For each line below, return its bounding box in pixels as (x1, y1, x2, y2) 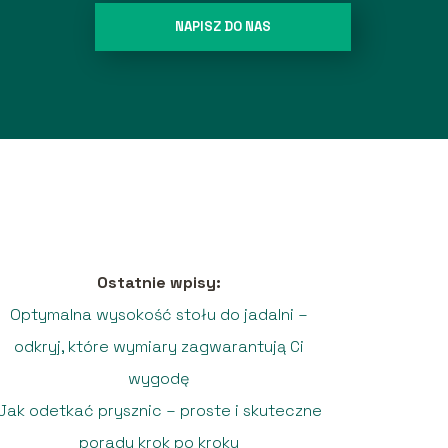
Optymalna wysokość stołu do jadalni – (10, 303, 309, 325)
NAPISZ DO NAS (175, 18, 271, 36)
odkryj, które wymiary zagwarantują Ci (14, 335, 305, 357)
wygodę (128, 367, 191, 389)
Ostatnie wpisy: (97, 271, 222, 293)
